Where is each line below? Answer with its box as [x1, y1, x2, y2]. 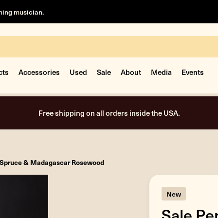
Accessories [18, 67, 60, 77]
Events [182, 67, 204, 77]
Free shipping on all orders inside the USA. [38, 108, 180, 118]
